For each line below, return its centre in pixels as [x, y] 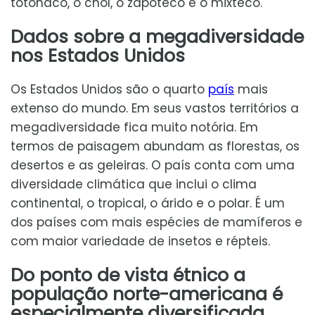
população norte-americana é [147, 294]
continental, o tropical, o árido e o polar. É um [148, 203]
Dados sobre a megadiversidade [157, 36]
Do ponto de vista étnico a [128, 275]
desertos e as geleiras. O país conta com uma [153, 165]
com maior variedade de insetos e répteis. [140, 241]
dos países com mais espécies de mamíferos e [156, 222]
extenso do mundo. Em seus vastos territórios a [155, 108]
